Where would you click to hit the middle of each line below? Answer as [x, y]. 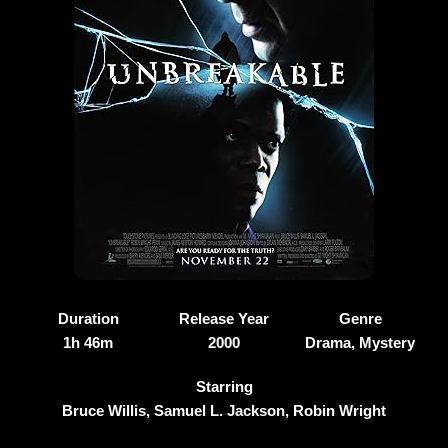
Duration [88, 318]
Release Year [224, 318]
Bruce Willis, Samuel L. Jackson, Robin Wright [224, 410]
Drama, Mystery [360, 342]
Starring [224, 386]
